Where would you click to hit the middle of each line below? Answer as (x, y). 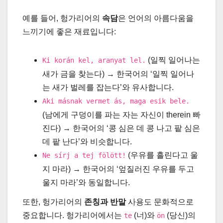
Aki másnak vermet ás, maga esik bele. (116, 101)
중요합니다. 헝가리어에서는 (73, 216)
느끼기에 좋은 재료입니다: (69, 31)
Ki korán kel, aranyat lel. (94, 60)
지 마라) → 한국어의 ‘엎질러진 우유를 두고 (118, 169)
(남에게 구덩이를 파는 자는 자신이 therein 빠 (121, 114)
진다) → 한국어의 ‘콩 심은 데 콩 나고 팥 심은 (121, 128)
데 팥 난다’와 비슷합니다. (87, 141)
